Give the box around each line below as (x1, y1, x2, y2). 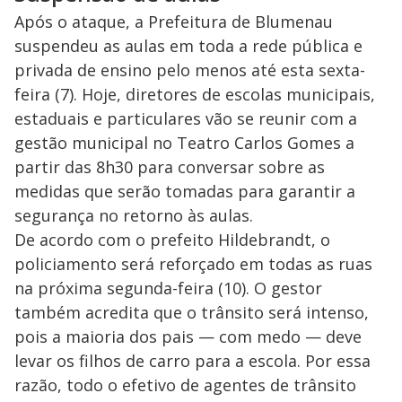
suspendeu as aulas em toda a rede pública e (14, 35, 363, 57)
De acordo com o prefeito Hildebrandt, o (14, 229, 330, 251)
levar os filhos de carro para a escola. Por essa (14, 350, 371, 372)
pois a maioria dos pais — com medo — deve (14, 326, 362, 348)
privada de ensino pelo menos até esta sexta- (14, 59, 365, 82)
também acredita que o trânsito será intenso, (14, 301, 369, 324)
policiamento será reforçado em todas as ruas (14, 253, 372, 275)
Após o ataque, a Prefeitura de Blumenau (14, 11, 333, 33)
